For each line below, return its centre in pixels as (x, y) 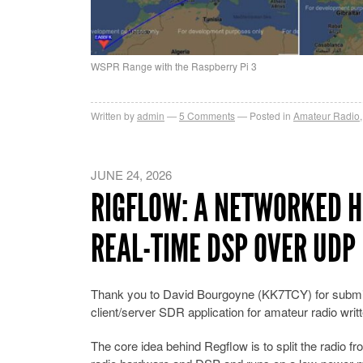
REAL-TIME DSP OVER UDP (223, 248)
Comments (210, 115)
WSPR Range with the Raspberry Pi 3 (174, 66)
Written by (113, 115)
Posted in (270, 115)
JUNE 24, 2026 (131, 174)
